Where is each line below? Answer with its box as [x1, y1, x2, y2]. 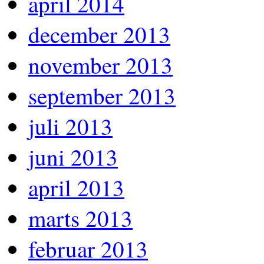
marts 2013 [28, 202, 133, 233]
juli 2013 [28, 110, 113, 141]
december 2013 [28, 18, 170, 49]
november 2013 [28, 49, 173, 80]
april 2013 [28, 171, 124, 203]
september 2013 [28, 80, 176, 111]
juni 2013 [28, 141, 118, 172]
